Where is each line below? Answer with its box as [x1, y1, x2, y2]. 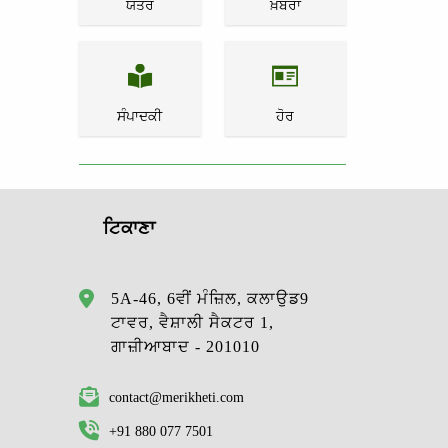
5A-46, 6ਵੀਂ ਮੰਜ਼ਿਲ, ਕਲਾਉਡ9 [111, 289, 309, 307]
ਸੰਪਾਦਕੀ [117, 107, 163, 124]
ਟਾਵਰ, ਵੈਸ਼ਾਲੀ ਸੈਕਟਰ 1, [111, 313, 274, 331]
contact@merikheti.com [109, 388, 244, 405]
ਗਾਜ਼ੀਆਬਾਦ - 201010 [111, 337, 260, 355]
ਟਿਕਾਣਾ [103, 217, 155, 238]
